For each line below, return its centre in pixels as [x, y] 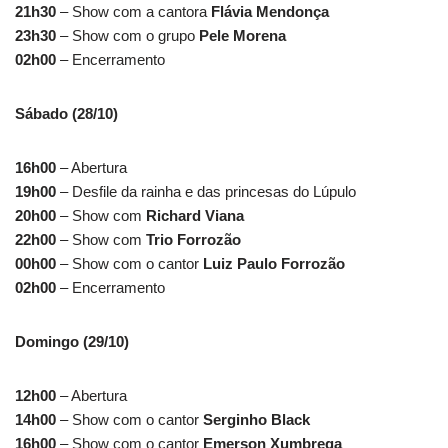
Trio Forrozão [193, 239]
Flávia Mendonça [270, 11]
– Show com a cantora [133, 11]
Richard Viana [195, 215]
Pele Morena [242, 35]
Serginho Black [256, 419]
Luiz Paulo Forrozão [274, 263]
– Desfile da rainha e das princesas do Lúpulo [208, 191]
